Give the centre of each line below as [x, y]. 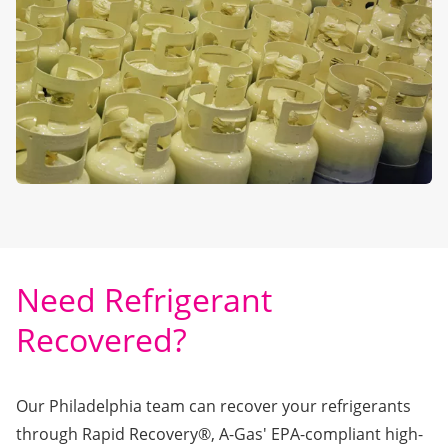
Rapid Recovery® [146, 433]
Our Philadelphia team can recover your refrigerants [213, 405]
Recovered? [101, 339]
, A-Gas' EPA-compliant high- [317, 433]
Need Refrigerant [144, 299]
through [49, 433]
